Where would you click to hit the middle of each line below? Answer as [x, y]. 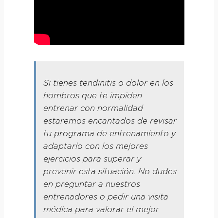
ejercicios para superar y [92, 159]
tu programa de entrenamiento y [109, 134]
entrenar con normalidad [93, 109]
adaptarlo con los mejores [95, 147]
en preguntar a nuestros [91, 185]
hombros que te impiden [92, 96]
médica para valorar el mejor [101, 210]
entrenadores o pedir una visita [106, 197]
